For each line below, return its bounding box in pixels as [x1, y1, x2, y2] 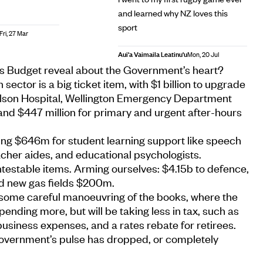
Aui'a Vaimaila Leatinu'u [117, 49, 187, 59]
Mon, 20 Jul [187, 50, 219, 59]
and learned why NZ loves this [117, 7, 228, 19]
